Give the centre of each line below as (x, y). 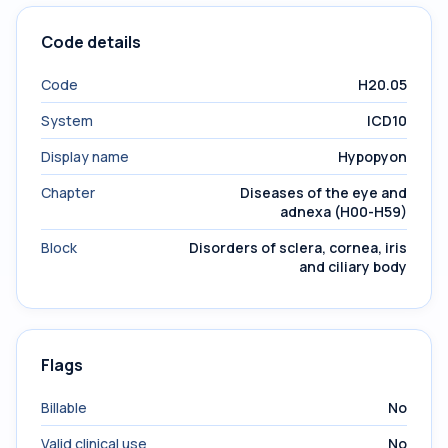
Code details (91, 42)
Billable (64, 407)
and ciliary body (353, 266)
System (67, 120)
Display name (85, 156)
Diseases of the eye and (323, 192)
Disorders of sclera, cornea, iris (298, 247)
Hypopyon (372, 156)
